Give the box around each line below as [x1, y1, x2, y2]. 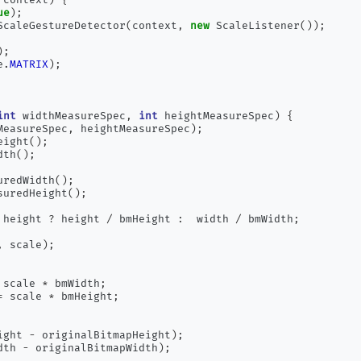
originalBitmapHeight [35, 329, 172, 342]
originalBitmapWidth [29, 342, 159, 355]
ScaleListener [210, 19, 301, 32]
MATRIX [10, 58, 49, 71]
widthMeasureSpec [16, 110, 127, 122]
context [132, 19, 178, 32]
